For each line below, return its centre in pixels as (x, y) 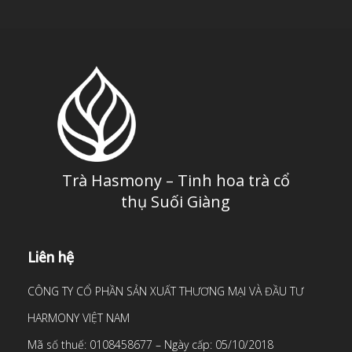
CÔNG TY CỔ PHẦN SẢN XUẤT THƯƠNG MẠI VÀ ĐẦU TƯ (165, 291)
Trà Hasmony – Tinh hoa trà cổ (176, 181)
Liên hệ (50, 257)
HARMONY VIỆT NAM (78, 318)
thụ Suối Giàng (176, 202)
